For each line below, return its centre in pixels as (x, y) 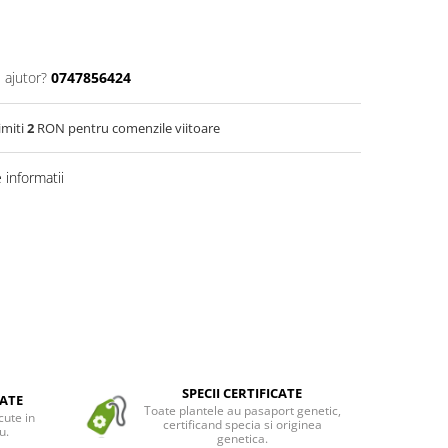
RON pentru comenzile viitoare (127, 128)
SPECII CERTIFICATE (242, 393)
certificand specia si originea (242, 425)
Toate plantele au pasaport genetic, (242, 411)
